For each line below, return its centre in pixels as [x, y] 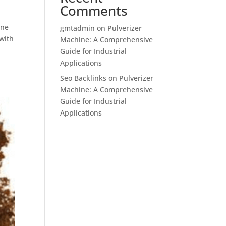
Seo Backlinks [83, 78]
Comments [94, 11]
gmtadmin [78, 28]
